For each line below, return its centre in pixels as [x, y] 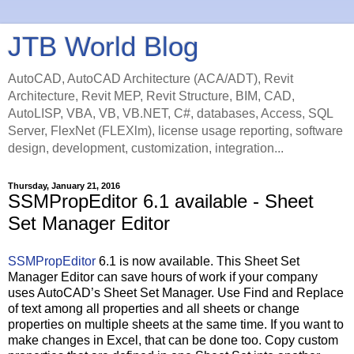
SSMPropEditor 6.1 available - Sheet [161, 201]
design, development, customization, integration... [146, 148]
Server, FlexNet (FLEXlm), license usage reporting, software [175, 131]
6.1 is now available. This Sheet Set [198, 261]
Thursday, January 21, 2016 [64, 186]
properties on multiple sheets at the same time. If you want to [176, 324]
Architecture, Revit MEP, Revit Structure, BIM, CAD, [151, 96]
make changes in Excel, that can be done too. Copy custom [173, 340]
